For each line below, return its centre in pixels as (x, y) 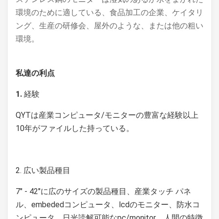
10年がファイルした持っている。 (75, 128)
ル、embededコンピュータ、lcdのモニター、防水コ (108, 204)
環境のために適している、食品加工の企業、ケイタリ (109, 12)
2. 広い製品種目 (43, 170)
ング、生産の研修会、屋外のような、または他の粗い (109, 25)
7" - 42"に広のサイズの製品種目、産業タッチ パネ (103, 191)
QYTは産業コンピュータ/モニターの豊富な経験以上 (107, 115)
